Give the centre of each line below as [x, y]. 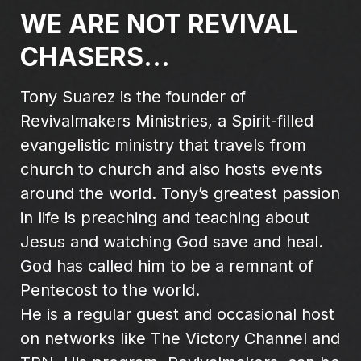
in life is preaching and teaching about [165, 217]
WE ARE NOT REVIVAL [159, 23]
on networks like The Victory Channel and [180, 338]
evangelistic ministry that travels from [163, 145]
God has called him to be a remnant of [167, 266]
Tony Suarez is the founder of [133, 96]
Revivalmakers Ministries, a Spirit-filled [167, 120]
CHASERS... [95, 56]
